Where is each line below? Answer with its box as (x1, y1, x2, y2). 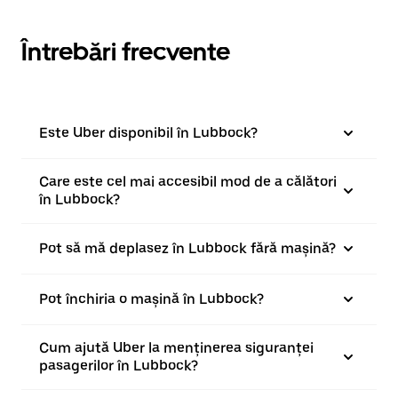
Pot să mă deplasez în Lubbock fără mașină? (39, 239, 336, 257)
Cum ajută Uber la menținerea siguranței (39, 338, 314, 356)
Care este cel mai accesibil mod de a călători (39, 172, 337, 190)
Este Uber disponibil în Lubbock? (39, 123, 258, 141)
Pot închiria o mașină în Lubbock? (39, 290, 264, 307)
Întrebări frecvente (21, 36, 230, 67)
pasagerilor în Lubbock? (39, 356, 198, 374)
